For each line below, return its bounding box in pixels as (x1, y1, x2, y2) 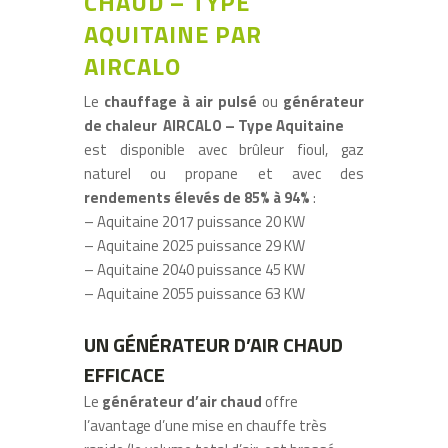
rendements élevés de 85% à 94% (84, 185, 310, 209)
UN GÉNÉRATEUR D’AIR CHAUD (84, 328, 343, 360)
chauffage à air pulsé (99, 89, 257, 113)
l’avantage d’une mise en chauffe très (84, 413, 327, 437)
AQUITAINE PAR (84, 15, 262, 52)
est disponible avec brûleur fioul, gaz (84, 137, 364, 161)
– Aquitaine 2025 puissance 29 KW (84, 233, 305, 257)
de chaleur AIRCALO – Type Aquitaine (84, 113, 344, 137)
